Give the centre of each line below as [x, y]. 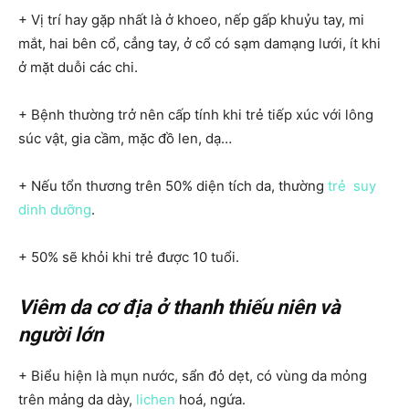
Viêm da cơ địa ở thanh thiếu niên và [179, 307]
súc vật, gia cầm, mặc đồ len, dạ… [125, 138]
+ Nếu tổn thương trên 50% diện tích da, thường [173, 185]
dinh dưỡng [55, 209]
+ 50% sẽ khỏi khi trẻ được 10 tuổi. [129, 257]
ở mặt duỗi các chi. [78, 67]
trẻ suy [352, 185]
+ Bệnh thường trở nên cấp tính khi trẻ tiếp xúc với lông [196, 114]
